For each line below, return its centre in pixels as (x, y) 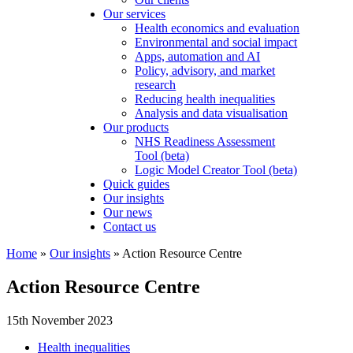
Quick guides (137, 184)
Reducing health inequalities (205, 99)
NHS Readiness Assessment (205, 141)
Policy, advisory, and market (205, 71)
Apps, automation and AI (198, 56)
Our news (128, 212)
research (156, 85)
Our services (135, 14)
